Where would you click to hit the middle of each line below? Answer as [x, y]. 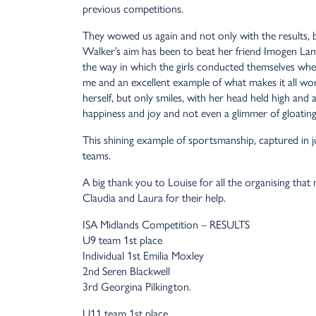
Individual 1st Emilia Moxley [143, 255]
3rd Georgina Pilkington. [137, 286]
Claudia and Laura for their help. [154, 197]
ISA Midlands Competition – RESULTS [166, 224]
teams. [97, 155]
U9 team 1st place [122, 240]
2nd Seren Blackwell [126, 271]
